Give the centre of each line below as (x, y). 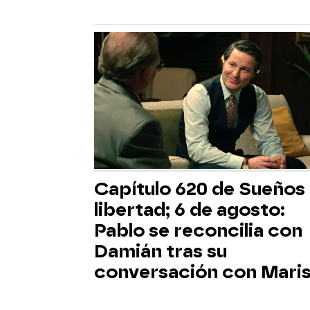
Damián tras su (161, 251)
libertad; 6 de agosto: (190, 209)
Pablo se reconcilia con (198, 230)
